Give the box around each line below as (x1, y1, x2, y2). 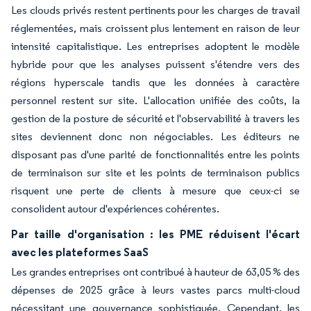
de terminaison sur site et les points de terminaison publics (11, 165, 300, 179)
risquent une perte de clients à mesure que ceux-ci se (11, 183, 300, 197)
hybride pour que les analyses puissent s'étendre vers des (11, 57, 300, 71)
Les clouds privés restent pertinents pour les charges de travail (11, 3, 300, 17)
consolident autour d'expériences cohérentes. (11, 201, 219, 215)
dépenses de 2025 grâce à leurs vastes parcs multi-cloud (11, 283, 300, 296)
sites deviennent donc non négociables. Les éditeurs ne (11, 129, 300, 143)
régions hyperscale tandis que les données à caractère (11, 75, 300, 89)
